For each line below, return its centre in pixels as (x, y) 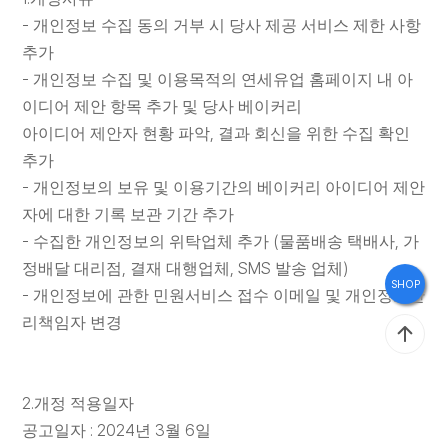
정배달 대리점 (72, 268)
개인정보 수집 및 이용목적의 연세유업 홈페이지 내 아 (223, 79)
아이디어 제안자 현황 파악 (116, 133)
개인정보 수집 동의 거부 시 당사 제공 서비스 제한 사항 (227, 25)
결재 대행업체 (180, 268)
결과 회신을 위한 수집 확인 (314, 133)
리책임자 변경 (72, 322)
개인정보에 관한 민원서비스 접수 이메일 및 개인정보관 (229, 295)
